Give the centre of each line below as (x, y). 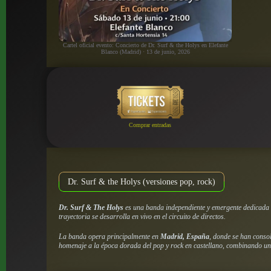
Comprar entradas (150, 125)
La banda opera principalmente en (110, 236)
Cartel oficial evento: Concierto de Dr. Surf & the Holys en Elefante (145, 45)
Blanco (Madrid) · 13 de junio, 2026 (145, 51)
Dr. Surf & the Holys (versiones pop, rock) (142, 181)
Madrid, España (185, 236)
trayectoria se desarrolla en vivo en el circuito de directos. (142, 216)
